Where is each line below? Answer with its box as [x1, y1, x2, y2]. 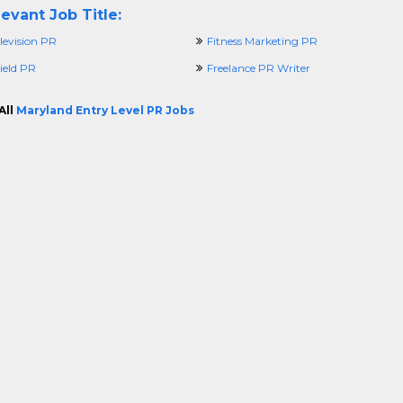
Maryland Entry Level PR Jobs [15, 103, 194, 117]
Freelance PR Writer [206, 61, 310, 75]
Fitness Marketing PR [206, 34, 318, 48]
